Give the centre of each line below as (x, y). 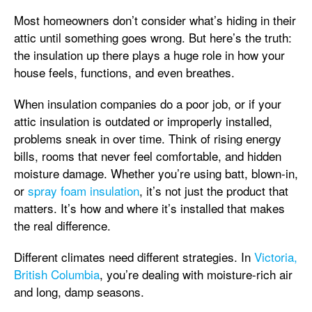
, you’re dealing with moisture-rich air (196, 274)
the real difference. (62, 225)
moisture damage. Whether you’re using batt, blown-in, (156, 173)
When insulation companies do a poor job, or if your (148, 103)
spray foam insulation (84, 190)
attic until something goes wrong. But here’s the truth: (153, 37)
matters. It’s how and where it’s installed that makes (149, 208)
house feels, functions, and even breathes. (124, 72)
